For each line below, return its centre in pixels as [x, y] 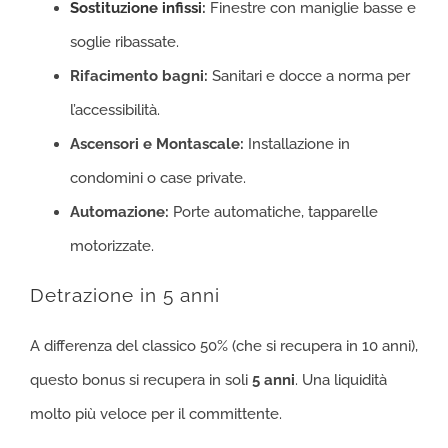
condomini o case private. [158, 178]
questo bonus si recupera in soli [141, 379]
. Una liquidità [341, 379]
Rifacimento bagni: [139, 76]
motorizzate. [112, 246]
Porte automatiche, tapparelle [273, 212]
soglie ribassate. [124, 42]
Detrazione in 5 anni [125, 296]
